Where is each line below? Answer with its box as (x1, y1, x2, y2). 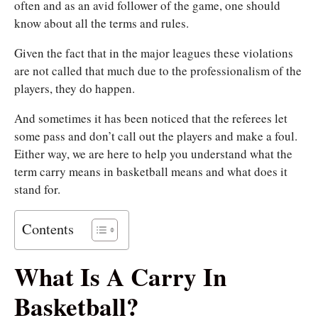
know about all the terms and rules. (14, 15, 189, 32)
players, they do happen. (14, 80, 135, 97)
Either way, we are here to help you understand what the (14, 146, 292, 163)
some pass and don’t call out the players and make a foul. (14, 128, 297, 145)
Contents (22, 219, 74, 239)
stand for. (14, 181, 60, 198)
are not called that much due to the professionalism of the (14, 62, 302, 79)
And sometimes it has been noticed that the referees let (14, 110, 287, 127)
